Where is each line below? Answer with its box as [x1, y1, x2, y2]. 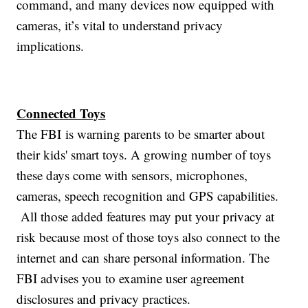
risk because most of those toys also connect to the [16, 228, 280, 245]
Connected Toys [16, 103, 106, 122]
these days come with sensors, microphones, [16, 166, 248, 184]
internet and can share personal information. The [16, 248, 270, 266]
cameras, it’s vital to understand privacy [16, 16, 223, 34]
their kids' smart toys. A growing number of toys [16, 145, 272, 163]
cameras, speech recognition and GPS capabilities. [16, 186, 279, 204]
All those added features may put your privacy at [16, 207, 275, 225]
